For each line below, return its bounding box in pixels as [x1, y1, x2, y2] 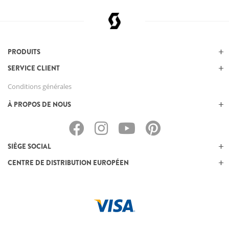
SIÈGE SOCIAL [8, 142, 51, 151]
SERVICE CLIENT [8, 63, 60, 73]
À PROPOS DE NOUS [8, 100, 71, 109]
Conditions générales [8, 82, 72, 91]
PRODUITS [8, 47, 40, 57]
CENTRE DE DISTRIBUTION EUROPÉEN [8, 158, 129, 168]
